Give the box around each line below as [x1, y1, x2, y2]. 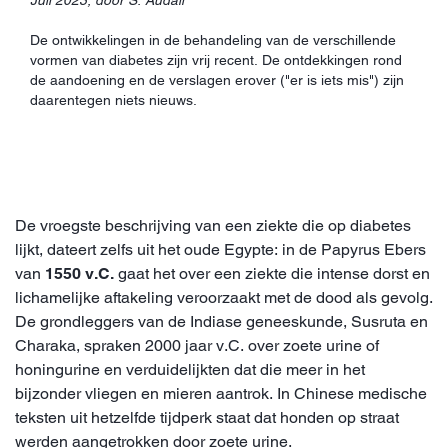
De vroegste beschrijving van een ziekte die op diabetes [15, 215, 411, 235]
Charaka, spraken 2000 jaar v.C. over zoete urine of [15, 335, 379, 355]
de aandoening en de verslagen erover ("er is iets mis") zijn [30, 71, 404, 88]
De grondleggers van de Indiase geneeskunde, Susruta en [15, 311, 428, 331]
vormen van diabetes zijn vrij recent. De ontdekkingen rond [30, 51, 402, 68]
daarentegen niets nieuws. [30, 91, 197, 108]
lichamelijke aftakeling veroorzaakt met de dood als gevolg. [15, 287, 433, 307]
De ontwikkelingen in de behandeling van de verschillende [30, 31, 396, 48]
